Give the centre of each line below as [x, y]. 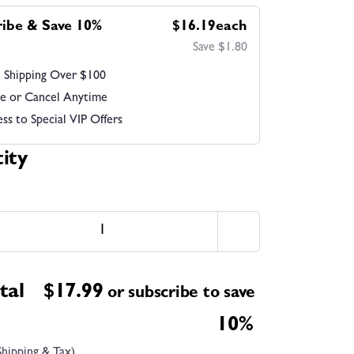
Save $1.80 [220, 48]
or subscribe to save [181, 295]
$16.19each [210, 28]
